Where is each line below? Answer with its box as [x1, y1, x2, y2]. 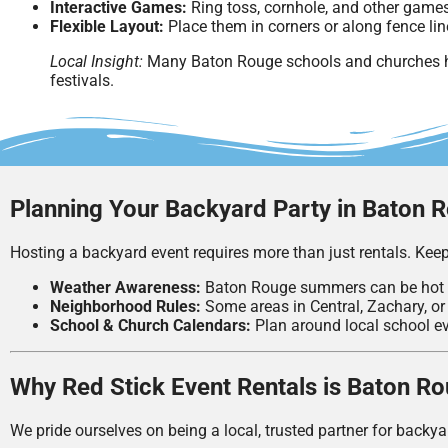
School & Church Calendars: [50, 316, 251, 336]
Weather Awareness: [50, 278, 201, 298]
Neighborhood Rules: [50, 297, 201, 317]
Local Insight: [50, 51, 143, 71]
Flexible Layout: [50, 16, 164, 36]
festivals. [50, 70, 114, 90]
